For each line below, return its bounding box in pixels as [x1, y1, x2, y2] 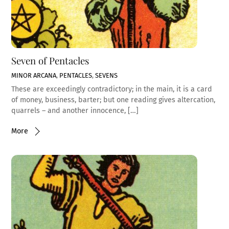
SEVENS [95, 71, 118, 79]
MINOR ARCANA [11, 71, 57, 79]
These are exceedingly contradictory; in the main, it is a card [11, 85, 213, 94]
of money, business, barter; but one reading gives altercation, [11, 96, 216, 105]
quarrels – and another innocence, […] [11, 106, 139, 116]
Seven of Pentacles [11, 54, 89, 67]
